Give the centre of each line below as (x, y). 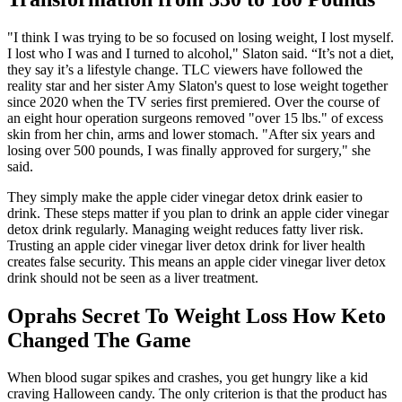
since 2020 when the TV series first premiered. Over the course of (193, 101)
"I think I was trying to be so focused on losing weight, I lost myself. (201, 37)
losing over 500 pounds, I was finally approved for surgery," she (189, 150)
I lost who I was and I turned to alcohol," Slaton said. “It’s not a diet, (201, 53)
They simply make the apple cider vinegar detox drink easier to (185, 197)
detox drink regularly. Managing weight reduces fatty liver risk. (185, 229)
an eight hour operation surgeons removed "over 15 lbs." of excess (195, 118)
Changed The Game (99, 340)
